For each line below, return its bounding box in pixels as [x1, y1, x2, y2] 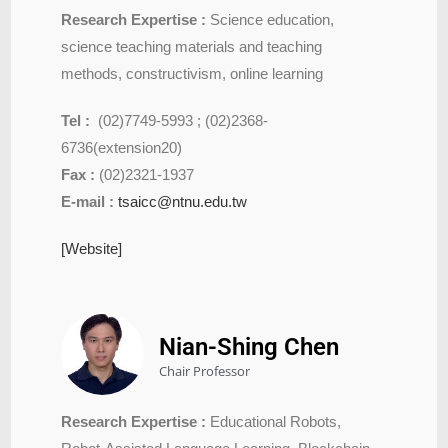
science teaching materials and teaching [61, 37, 323, 55]
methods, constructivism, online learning [61, 64, 324, 82]
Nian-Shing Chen [159, 332, 340, 361]
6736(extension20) [61, 138, 183, 156]
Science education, [206, 10, 335, 28]
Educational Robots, [206, 412, 342, 430]
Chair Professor [159, 361, 251, 380]
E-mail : [61, 192, 115, 210]
